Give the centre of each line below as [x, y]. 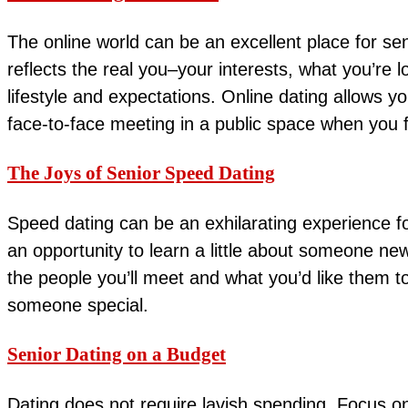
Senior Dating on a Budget [117, 355]
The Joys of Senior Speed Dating [141, 173]
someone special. [78, 306]
